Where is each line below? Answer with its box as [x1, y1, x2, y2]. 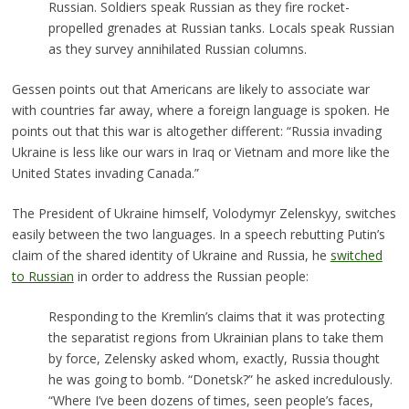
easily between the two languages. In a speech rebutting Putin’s [11, 225, 385, 243]
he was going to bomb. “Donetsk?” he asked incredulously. [47, 370, 393, 388]
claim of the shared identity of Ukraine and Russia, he [11, 246, 330, 264]
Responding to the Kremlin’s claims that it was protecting [47, 307, 384, 325]
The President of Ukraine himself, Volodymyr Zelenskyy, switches [11, 204, 396, 222]
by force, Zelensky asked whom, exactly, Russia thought [47, 349, 380, 367]
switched [330, 246, 383, 264]
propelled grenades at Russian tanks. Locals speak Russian [47, 18, 394, 37]
